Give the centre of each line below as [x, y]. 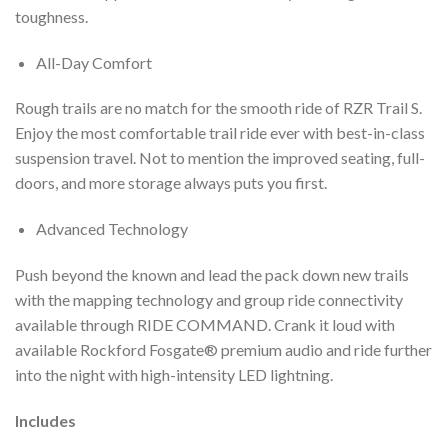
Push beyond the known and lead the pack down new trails [212, 274]
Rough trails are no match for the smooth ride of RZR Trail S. [218, 108]
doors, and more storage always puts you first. [171, 183]
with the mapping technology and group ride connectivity [209, 299]
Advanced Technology [111, 229]
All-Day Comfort [93, 62]
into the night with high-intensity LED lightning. [174, 374]
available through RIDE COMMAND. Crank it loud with [205, 324]
